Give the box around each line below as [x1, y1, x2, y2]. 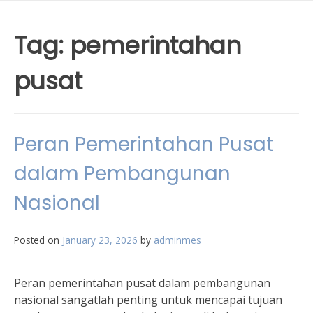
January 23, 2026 [62, 233, 138, 247]
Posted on [14, 233, 62, 247]
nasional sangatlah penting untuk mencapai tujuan [14, 292, 282, 307]
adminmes [154, 233, 201, 247]
